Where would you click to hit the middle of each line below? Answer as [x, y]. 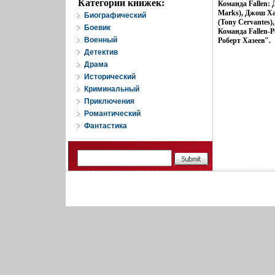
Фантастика [106, 126]
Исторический [110, 77]
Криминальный [112, 89]
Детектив [101, 52]
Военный [101, 40]
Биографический [115, 15]
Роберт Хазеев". [244, 41]
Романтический [112, 114]
